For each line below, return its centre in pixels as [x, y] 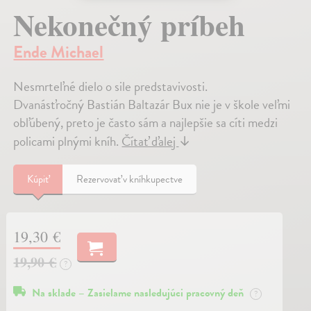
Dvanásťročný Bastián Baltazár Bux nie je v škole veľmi [152, 105]
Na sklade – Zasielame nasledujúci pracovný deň [140, 293]
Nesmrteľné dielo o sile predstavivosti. [111, 87]
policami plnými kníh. [68, 142]
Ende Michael [59, 52]
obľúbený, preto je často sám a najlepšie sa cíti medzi [146, 123]
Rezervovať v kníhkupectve [130, 179]
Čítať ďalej [150, 142]
